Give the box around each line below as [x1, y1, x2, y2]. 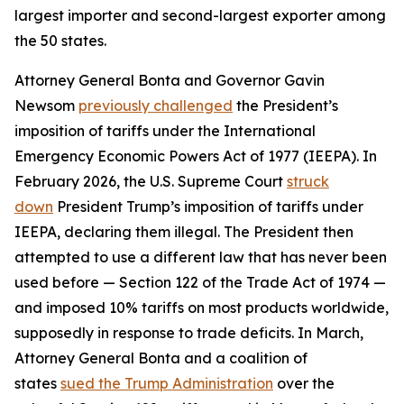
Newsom [14, 96, 78, 115]
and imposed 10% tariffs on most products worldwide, [14, 298, 389, 317]
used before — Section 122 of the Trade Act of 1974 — [14, 273, 386, 291]
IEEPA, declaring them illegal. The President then [14, 223, 353, 241]
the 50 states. [14, 32, 110, 50]
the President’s [233, 96, 338, 115]
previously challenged [78, 96, 233, 115]
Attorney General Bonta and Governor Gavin [14, 71, 325, 89]
